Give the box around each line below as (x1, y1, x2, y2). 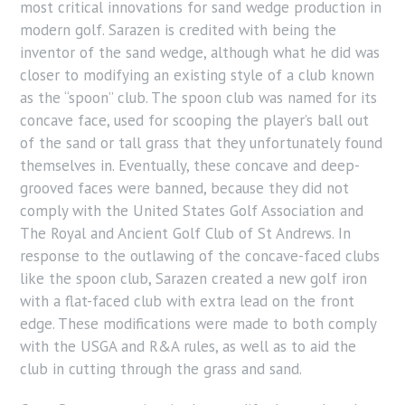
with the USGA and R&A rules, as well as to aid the (20, 336, 356, 357)
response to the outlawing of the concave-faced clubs (20, 246, 380, 267)
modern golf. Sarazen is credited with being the (20, 20, 336, 41)
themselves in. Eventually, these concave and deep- (20, 155, 360, 176)
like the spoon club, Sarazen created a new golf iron (20, 268, 367, 289)
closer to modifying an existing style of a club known (20, 65, 374, 86)
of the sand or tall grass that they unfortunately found (20, 133, 382, 154)
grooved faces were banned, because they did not (20, 178, 349, 199)
